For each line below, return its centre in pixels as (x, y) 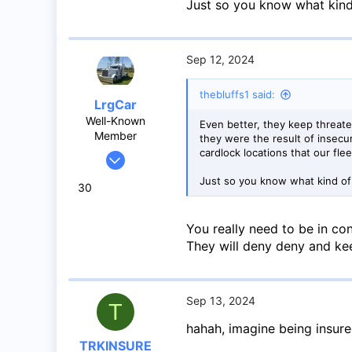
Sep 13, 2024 (221, 301)
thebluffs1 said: (237, 94)
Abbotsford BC (156, 236)
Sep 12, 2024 (220, 59)
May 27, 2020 (128, 154)
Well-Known (115, 121)
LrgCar (115, 104)
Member (115, 136)
